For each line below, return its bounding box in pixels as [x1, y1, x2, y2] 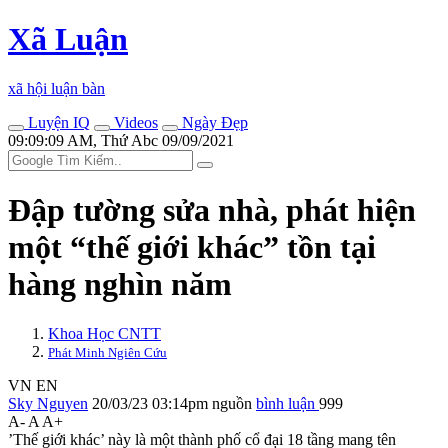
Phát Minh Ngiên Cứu [48, 344, 167, 360]
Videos [110, 113, 158, 131]
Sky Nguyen [8, 394, 88, 412]
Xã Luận [8, 21, 128, 58]
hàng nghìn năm [8, 266, 232, 303]
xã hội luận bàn [8, 79, 105, 97]
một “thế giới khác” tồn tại [8, 229, 376, 266]
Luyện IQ [24, 113, 90, 131]
